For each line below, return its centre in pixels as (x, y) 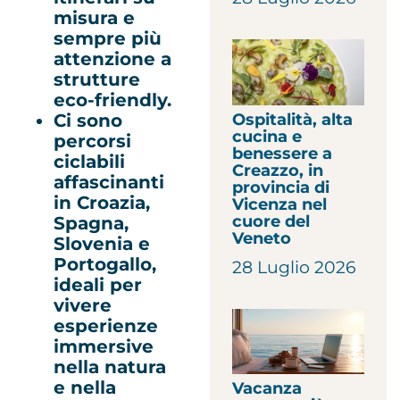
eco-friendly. (112, 100)
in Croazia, (102, 202)
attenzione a (112, 58)
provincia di (281, 187)
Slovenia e (102, 243)
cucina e (267, 136)
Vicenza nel (280, 204)
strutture (97, 79)
